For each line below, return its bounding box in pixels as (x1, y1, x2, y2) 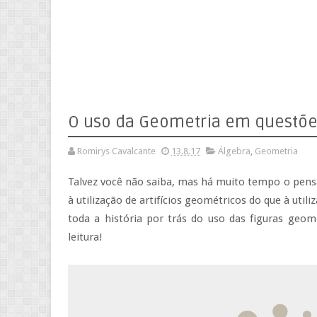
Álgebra (218, 146, 250, 156)
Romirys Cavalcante (77, 146, 156, 156)
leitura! (68, 231, 102, 243)
